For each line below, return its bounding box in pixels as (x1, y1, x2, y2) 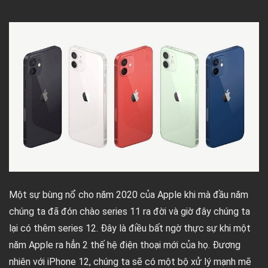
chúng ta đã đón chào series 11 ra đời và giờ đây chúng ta (9, 206, 250, 217)
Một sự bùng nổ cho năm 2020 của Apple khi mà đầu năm (9, 189, 248, 200)
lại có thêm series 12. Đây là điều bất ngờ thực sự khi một (9, 223, 251, 234)
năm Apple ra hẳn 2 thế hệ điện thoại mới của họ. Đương (9, 239, 240, 251)
